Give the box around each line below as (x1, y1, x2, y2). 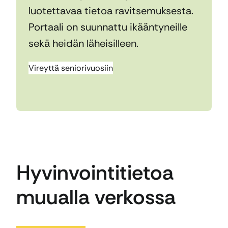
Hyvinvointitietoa (16, 159, 174, 186)
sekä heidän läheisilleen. (28, 36, 138, 50)
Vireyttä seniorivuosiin (28, 62, 113, 73)
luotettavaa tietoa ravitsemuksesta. (28, 4, 193, 17)
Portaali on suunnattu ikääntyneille (28, 20, 187, 34)
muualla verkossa (16, 184, 176, 211)
